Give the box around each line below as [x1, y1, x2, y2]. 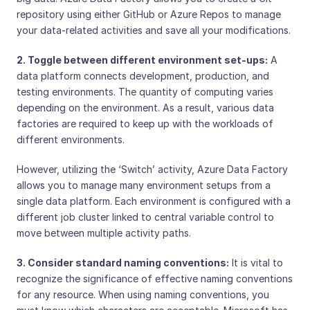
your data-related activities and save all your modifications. [17, 24, 291, 37]
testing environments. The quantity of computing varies [17, 86, 273, 98]
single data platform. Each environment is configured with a [17, 195, 291, 208]
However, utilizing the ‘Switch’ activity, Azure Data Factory [17, 163, 288, 176]
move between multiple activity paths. [17, 227, 191, 239]
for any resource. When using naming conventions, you [17, 289, 269, 301]
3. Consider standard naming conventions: [17, 257, 229, 269]
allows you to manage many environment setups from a [17, 179, 271, 192]
